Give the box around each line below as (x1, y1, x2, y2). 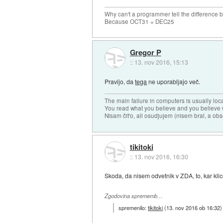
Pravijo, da (105, 77, 135, 86)
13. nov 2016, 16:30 (134, 152, 188, 161)
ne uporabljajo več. (147, 77, 201, 86)
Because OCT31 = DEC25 (105, 17, 175, 25)
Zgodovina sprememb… (105, 192, 163, 200)
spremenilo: (118, 203, 148, 212)
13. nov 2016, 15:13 (134, 58, 188, 67)
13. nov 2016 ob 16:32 (166, 203, 221, 212)
